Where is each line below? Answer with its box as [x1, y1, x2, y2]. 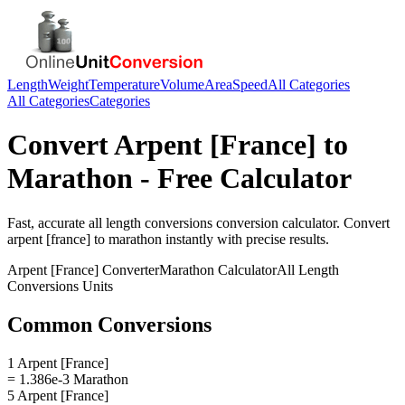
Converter [99, 261, 159, 278]
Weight [48, 77, 89, 92]
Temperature [89, 77, 160, 92]
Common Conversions [7, 312, 212, 336]
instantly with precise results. [162, 231, 329, 247]
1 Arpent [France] [7, 354, 108, 371]
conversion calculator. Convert [212, 214, 390, 231]
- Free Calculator [133, 162, 352, 195]
